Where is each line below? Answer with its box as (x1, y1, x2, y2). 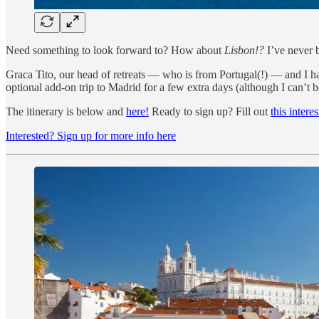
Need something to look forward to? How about (6, 43, 224, 56)
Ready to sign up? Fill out (149, 105, 271, 117)
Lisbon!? (224, 43, 264, 56)
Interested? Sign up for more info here (6, 129, 176, 142)
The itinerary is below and (6, 105, 126, 117)
